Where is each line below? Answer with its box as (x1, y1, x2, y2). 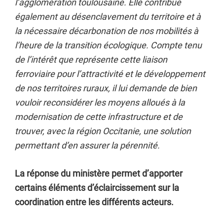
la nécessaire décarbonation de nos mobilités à (15, 26, 198, 36)
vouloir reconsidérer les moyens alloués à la (15, 97, 185, 108)
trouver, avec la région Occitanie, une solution (15, 126, 191, 136)
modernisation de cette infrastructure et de (15, 111, 183, 122)
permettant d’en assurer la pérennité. (15, 140, 160, 150)
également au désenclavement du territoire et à (15, 11, 201, 22)
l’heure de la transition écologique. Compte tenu (15, 40, 202, 50)
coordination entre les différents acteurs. (15, 197, 174, 207)
